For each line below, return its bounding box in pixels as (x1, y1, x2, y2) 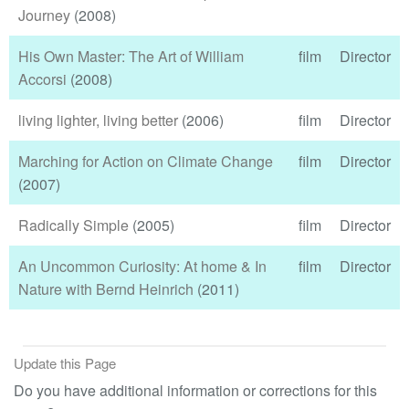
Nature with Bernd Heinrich (18, 278, 194, 299)
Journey (18, 4, 70, 26)
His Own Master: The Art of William (18, 45, 244, 67)
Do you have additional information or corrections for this (14, 380, 377, 402)
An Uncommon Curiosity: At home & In (18, 255, 267, 277)
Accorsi (18, 68, 67, 89)
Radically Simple (18, 214, 129, 236)
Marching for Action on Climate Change (18, 150, 273, 172)
